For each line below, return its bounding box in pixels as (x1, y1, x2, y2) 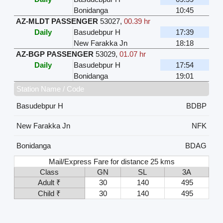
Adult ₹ (38, 178, 61, 187)
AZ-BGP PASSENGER (15, 49, 94, 58)
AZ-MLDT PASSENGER (15, 16, 98, 25)
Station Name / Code (16, 84, 84, 93)
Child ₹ (38, 189, 61, 198)
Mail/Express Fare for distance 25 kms (49, 157, 175, 166)
